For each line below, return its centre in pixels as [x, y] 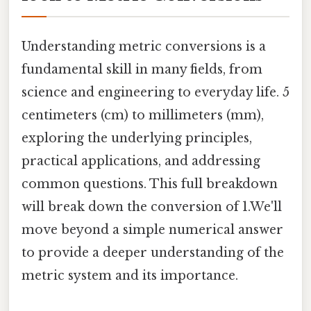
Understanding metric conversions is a [144, 46]
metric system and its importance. [130, 275]
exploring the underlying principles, [137, 138]
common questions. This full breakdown [150, 184]
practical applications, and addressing [141, 161]
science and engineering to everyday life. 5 [155, 92]
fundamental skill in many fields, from [142, 69]
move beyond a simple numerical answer [152, 229]
